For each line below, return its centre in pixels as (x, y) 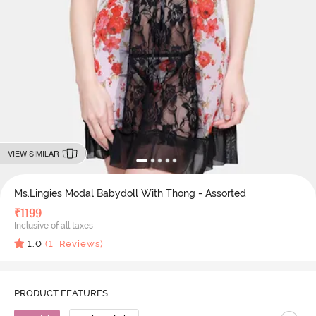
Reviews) (78, 243)
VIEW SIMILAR (33, 153)
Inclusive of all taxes (53, 225)
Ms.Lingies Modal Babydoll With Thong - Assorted (130, 193)
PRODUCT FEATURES (61, 293)
